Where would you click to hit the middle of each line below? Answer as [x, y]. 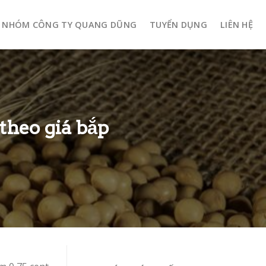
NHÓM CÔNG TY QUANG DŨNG [69, 25]
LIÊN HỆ [236, 25]
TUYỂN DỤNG [178, 25]
